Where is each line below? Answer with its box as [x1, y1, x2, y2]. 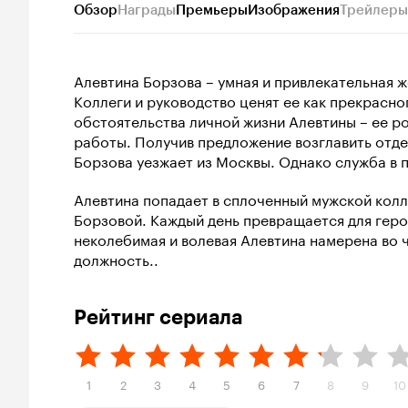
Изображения [248, 2, 340, 18]
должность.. [74, 247, 158, 270]
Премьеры [176, 2, 248, 18]
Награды [117, 2, 176, 18]
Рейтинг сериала [74, 305, 242, 330]
